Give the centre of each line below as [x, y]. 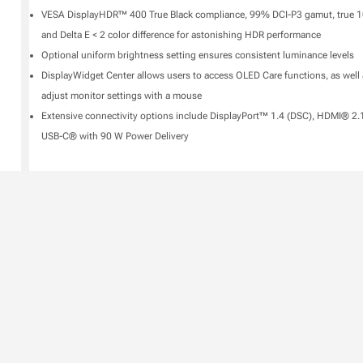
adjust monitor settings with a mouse [121, 95]
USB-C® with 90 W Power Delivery [115, 136]
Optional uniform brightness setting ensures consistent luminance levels [197, 55]
